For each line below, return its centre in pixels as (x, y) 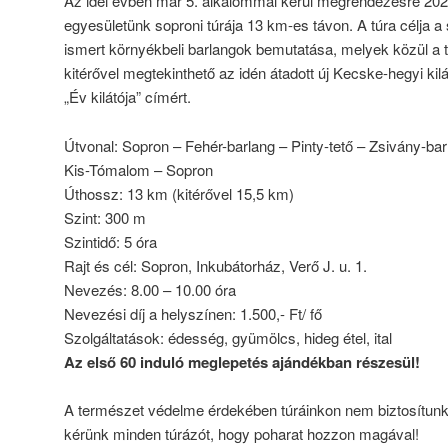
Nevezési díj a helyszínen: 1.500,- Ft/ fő (193, 313)
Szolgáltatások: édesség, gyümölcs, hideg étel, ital (228, 337)
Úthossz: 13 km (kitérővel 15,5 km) (179, 193)
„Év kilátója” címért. (127, 97)
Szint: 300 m (105, 217)
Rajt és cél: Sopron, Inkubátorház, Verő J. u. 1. (215, 265)
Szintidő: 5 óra (110, 241)
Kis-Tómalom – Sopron (138, 169)
